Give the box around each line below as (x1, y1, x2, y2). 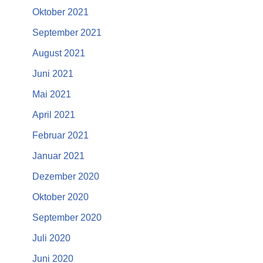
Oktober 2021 (32, 7, 89, 18)
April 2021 (32, 110, 75, 120)
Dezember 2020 (32, 171, 99, 182)
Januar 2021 (32, 151, 85, 161)
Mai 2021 (32, 89, 71, 100)
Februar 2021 (32, 130, 89, 141)
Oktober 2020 (32, 192, 89, 203)
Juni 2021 (32, 69, 73, 79)
